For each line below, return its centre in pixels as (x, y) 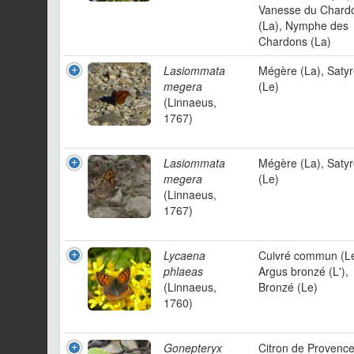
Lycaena (185, 255)
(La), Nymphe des (303, 25)
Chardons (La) (295, 41)
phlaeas (183, 271)
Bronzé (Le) (288, 287)
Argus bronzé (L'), (303, 271)
